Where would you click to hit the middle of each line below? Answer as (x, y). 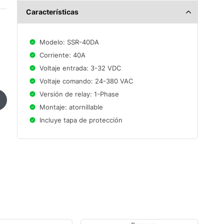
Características (52, 12)
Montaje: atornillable (71, 107)
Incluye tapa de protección (81, 120)
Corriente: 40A (62, 55)
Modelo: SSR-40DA (69, 42)
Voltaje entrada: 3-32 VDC (80, 68)
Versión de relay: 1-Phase (79, 94)
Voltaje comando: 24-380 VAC (86, 81)
